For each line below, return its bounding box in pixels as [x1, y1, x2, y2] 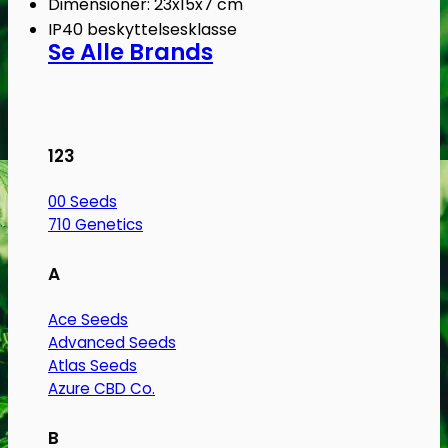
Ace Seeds [48, 309, 128, 331]
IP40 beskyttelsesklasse [48, 17, 237, 41]
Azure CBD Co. [48, 378, 155, 400]
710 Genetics [48, 214, 143, 236]
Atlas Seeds [48, 355, 137, 377]
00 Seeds [48, 191, 117, 213]
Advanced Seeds [48, 332, 176, 354]
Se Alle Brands [48, 36, 213, 69]
